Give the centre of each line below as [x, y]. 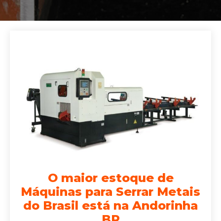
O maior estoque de [110, 178]
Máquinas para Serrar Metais [110, 191]
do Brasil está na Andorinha [110, 205]
